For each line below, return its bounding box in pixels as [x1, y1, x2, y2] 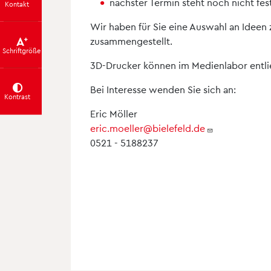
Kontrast [4, 92, 31, 100]
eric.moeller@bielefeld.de [90, 122, 205, 134]
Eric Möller [90, 108, 137, 119]
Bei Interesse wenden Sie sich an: [90, 83, 236, 95]
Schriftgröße [2, 46, 41, 54]
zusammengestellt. [90, 35, 172, 47]
